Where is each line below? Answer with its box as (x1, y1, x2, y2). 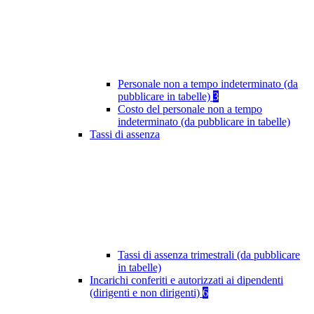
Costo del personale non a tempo (118, 103, 262, 116)
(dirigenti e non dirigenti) (90, 287, 203, 299)
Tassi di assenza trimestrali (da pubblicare (118, 249, 300, 261)
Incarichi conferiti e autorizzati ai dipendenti (90, 274, 283, 287)
